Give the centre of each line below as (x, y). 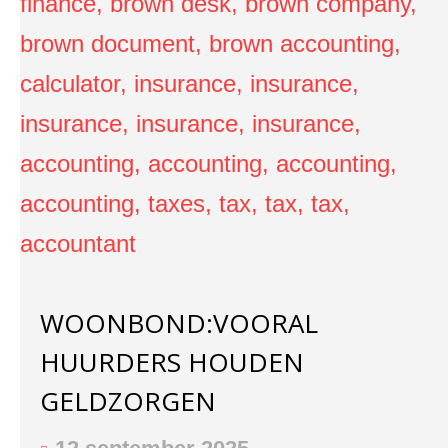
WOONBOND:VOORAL (179, 323)
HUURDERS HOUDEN (172, 362)
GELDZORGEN (128, 401)
